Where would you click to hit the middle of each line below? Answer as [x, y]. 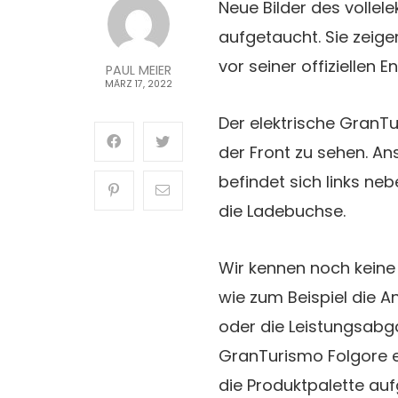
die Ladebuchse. [282, 211]
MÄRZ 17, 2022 [138, 84]
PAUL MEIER [138, 70]
